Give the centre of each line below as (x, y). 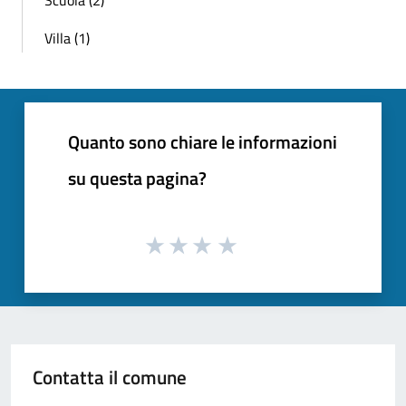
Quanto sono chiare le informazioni (203, 141)
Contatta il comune (110, 377)
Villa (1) (67, 38)
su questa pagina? (137, 178)
